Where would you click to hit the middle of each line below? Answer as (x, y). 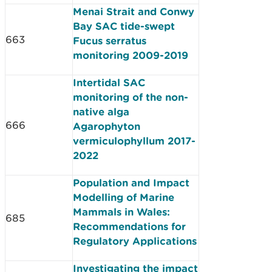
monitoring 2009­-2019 (131, 55)
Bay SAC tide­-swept (124, 26)
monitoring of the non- (131, 97)
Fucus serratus (110, 40)
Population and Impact (131, 182)
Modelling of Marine (124, 197)
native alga (101, 111)
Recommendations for (129, 226)
